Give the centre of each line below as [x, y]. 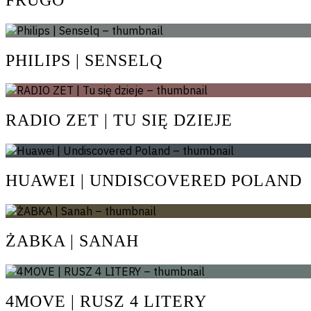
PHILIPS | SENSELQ [84, 60]
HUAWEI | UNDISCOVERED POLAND [154, 181]
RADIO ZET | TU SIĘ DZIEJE [119, 120]
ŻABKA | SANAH [72, 241]
